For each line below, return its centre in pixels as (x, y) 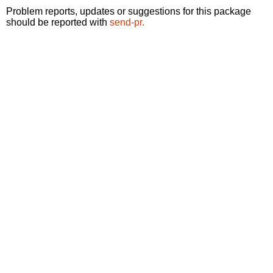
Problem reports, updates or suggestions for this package (129, 11)
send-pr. (127, 22)
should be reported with (58, 22)
